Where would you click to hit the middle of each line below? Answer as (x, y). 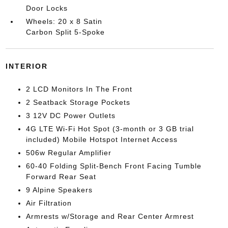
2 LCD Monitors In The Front (79, 89)
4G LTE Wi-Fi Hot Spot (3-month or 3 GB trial (110, 129)
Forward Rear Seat (61, 177)
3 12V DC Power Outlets (70, 116)
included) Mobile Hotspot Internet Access (102, 139)
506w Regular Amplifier (68, 153)
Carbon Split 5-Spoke (65, 32)
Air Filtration (49, 203)
